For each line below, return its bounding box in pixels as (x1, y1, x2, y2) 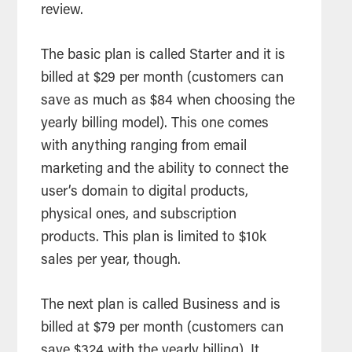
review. (41, 3, 88, 18)
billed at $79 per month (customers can (41, 321, 284, 335)
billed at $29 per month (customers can (41, 71, 284, 86)
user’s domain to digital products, (41, 185, 249, 200)
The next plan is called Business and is (41, 298, 281, 313)
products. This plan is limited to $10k (41, 230, 267, 245)
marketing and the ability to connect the (41, 162, 289, 177)
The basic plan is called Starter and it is (41, 48, 286, 63)
